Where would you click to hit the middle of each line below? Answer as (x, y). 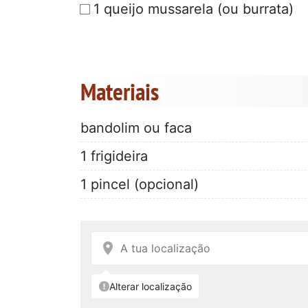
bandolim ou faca (136, 128)
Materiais (120, 91)
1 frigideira (114, 156)
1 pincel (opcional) (140, 184)
